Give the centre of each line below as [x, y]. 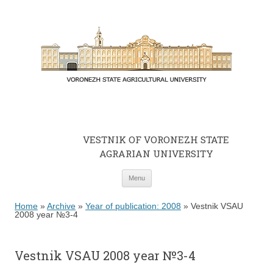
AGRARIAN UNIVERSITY [156, 154]
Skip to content [180, 174]
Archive [61, 206]
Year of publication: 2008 [133, 206]
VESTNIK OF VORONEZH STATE [156, 140]
